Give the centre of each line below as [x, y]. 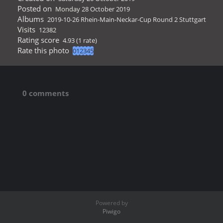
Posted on [34, 8]
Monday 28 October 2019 [93, 9]
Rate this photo [43, 50]
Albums [30, 19]
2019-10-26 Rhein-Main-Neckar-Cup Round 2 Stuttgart [127, 19]
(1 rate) [87, 40]
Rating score [38, 40]
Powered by [111, 203]
